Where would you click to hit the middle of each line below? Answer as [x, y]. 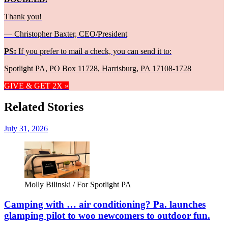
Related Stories [44, 107]
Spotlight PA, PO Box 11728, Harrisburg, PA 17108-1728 [98, 68]
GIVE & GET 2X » [36, 85]
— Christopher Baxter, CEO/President [66, 34]
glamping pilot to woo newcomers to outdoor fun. [107, 216]
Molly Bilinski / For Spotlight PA [78, 185]
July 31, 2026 [26, 129]
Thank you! [23, 16]
